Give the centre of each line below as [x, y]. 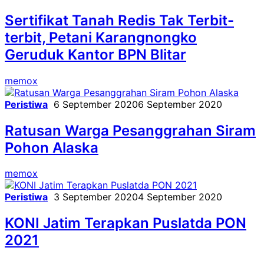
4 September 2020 [180, 197]
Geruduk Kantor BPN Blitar [95, 54]
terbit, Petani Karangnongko [101, 37]
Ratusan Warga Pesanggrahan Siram [130, 130]
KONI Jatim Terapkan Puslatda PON [126, 223]
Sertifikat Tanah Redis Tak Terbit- [119, 20]
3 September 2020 [96, 197]
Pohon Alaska [52, 147]
